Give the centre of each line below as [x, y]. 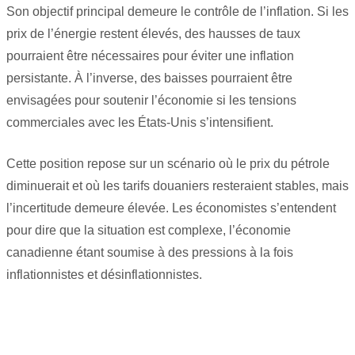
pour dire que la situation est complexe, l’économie [149, 230]
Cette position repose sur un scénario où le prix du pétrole [168, 163]
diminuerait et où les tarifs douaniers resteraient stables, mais [177, 185]
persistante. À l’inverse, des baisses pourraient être [149, 78]
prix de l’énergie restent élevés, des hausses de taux [153, 33]
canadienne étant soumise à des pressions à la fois [150, 252]
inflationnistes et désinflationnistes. [104, 274]
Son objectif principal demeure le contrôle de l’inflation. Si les [177, 11]
